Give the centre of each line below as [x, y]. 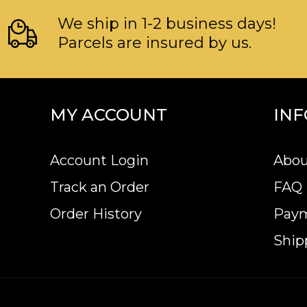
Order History [96, 214]
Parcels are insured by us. [155, 43]
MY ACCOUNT [109, 115]
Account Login [99, 161]
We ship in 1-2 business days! [167, 24]
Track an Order [100, 187]
